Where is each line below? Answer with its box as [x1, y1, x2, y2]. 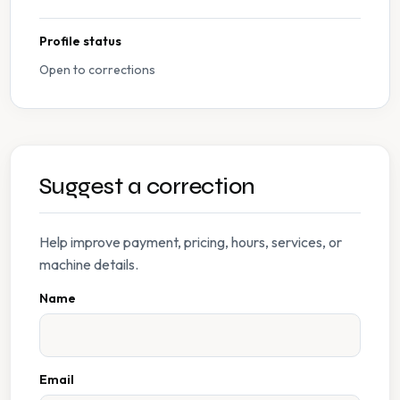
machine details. [39, 255, 138, 274]
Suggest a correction [39, 172, 255, 201]
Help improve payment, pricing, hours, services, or [39, 233, 342, 252]
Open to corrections [39, 62, 155, 79]
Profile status [39, 33, 121, 50]
